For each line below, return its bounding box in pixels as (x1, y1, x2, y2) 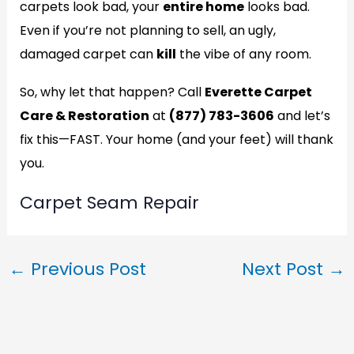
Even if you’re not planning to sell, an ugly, (19, 21, 276, 40)
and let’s (273, 107, 330, 125)
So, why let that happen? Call (19, 83, 205, 101)
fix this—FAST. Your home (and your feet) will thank (19, 130, 333, 149)
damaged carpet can (19, 45, 156, 63)
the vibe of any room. (175, 45, 311, 63)
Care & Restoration (19, 107, 149, 125)
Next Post (242, 257, 329, 281)
